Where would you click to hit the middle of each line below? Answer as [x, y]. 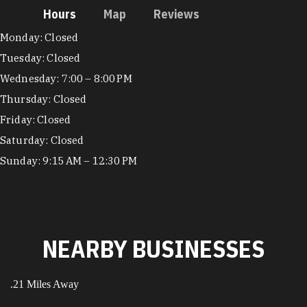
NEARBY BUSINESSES [153, 248]
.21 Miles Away [45, 284]
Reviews [177, 14]
